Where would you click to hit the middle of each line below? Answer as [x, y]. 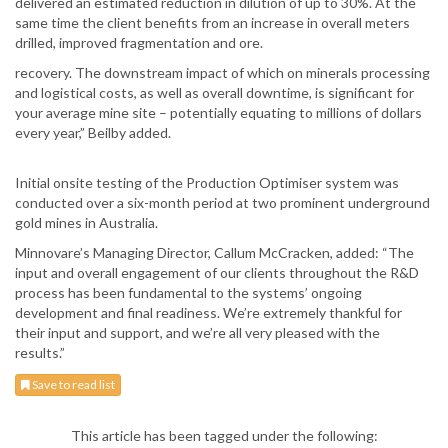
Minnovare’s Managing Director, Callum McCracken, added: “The [214, 253]
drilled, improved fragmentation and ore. [140, 43]
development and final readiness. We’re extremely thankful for [208, 313]
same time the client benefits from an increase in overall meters [212, 23]
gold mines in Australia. [88, 223]
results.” [41, 353]
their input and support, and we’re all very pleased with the [197, 333]
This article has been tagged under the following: [224, 436]
